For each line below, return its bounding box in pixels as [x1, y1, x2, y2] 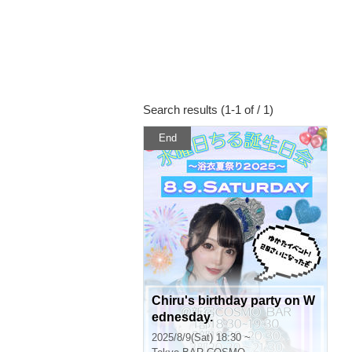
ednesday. [152, 310, 213, 324]
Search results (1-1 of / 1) [143, 103, 273, 116]
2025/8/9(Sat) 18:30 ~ [152, 332, 251, 343]
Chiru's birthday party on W [152, 294, 315, 307]
